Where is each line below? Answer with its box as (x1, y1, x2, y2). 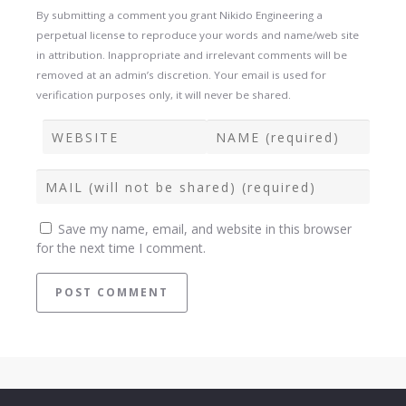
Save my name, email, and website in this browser (58, 220, 352, 238)
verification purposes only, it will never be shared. (36, 88, 291, 102)
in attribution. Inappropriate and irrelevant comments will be (36, 48, 347, 63)
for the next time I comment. (36, 239, 206, 257)
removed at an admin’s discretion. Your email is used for (36, 68, 326, 82)
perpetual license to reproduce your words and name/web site (36, 28, 359, 43)
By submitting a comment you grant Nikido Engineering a (36, 8, 323, 23)
